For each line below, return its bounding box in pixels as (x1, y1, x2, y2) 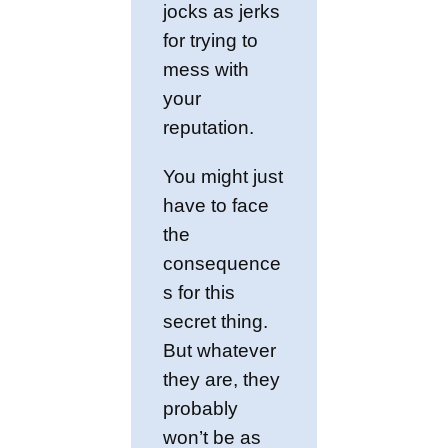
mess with (163, 59, 250, 81)
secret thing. (163, 310, 269, 332)
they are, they (163, 368, 281, 390)
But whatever (163, 339, 277, 361)
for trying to (163, 30, 259, 52)
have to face (163, 194, 270, 216)
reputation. (163, 117, 255, 139)
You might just (163, 165, 284, 187)
